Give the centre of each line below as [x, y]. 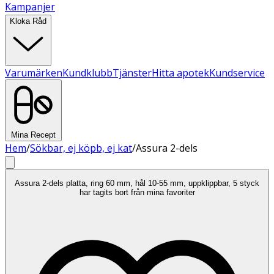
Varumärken [34, 73]
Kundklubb [87, 73]
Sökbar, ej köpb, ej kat [81, 148]
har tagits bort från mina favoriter [137, 193]
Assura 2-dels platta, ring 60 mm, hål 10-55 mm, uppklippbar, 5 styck [137, 183]
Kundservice [237, 73]
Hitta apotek [180, 73]
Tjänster [132, 73]
